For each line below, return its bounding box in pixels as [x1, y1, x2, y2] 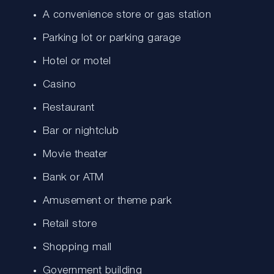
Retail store [50, 219, 97, 229]
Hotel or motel [50, 56, 111, 66]
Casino [50, 80, 76, 89]
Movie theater [51, 149, 108, 159]
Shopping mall [50, 242, 112, 252]
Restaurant [50, 103, 95, 113]
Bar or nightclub [50, 126, 119, 136]
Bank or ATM [50, 172, 104, 182]
